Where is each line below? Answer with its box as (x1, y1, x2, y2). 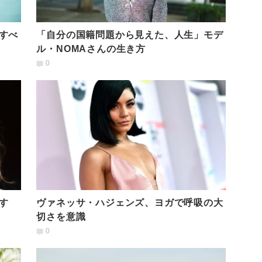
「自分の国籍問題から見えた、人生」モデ (36, 29, 223, 40)
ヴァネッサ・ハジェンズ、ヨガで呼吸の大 (36, 197, 223, 208)
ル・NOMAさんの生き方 (36, 43, 146, 54)
